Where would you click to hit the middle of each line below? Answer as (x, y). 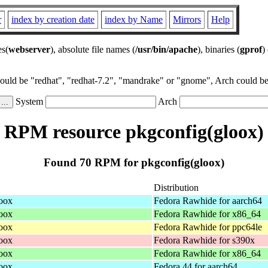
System (29, 101)
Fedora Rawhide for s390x (204, 240)
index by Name (134, 19)
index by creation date (53, 19)
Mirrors (187, 19)
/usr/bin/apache (166, 49)
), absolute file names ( (93, 49)
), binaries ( (219, 49)
